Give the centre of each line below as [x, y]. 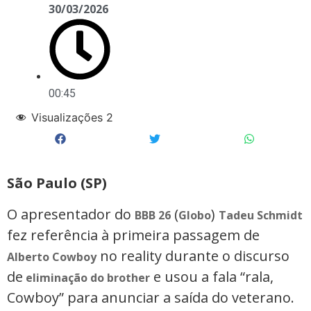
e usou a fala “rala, [212, 276]
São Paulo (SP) [57, 183]
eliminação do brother [86, 277]
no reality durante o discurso [193, 255]
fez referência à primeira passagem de [133, 235]
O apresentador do [71, 214]
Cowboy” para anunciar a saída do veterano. [151, 297]
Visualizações [67, 117]
